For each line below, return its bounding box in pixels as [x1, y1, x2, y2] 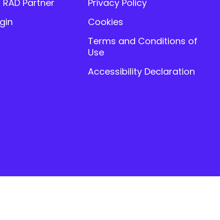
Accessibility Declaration [88, 65, 195, 78]
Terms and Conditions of [88, 34, 198, 47]
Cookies [88, 15, 124, 28]
